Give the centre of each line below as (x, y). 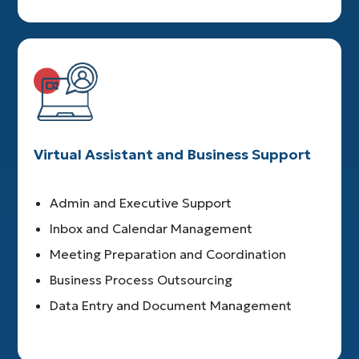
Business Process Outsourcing (141, 280)
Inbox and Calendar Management (151, 229)
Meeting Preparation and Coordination (168, 254)
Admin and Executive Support (141, 203)
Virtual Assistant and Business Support (173, 155)
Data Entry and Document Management (171, 306)
